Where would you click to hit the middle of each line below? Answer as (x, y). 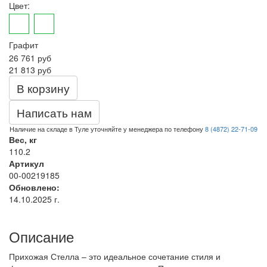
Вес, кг (23, 139)
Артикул (27, 163)
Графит (24, 44)
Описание (41, 236)
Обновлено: (34, 187)
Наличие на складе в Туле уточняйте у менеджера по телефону (107, 128)
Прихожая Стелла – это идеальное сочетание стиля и (115, 256)
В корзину (43, 88)
